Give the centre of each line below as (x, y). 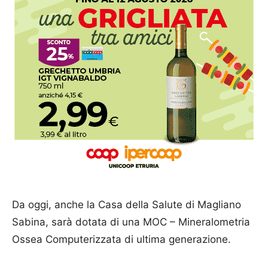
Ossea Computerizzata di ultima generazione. (121, 239)
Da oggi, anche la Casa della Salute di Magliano (127, 204)
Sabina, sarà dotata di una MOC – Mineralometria (131, 222)
